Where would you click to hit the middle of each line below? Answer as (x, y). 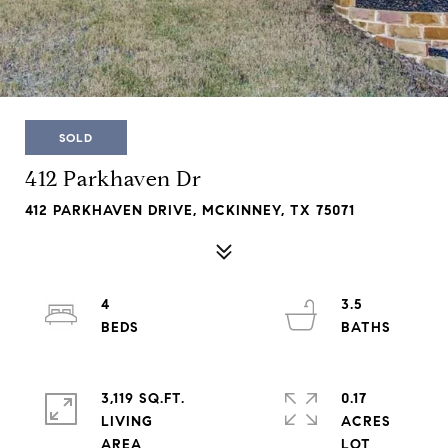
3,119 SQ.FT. (143, 398)
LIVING (127, 421)
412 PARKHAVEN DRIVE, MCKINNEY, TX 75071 (190, 210)
